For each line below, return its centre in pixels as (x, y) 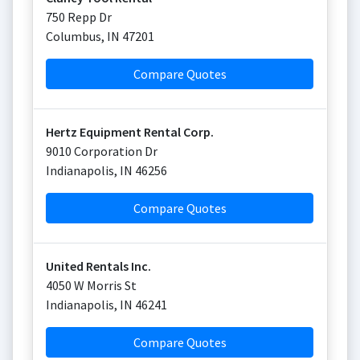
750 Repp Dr (79, 17)
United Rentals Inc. (98, 266)
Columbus (74, 36)
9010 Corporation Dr (102, 151)
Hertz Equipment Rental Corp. (130, 132)
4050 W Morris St (91, 285)
